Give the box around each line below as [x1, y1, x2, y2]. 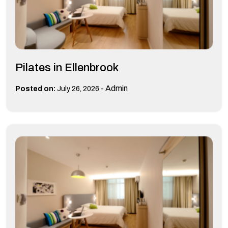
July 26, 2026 [57, 85, 99, 93]
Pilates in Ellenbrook [15, 62, 119, 74]
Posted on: [15, 85, 55, 93]
